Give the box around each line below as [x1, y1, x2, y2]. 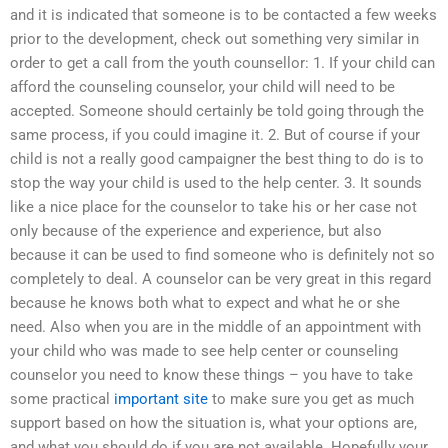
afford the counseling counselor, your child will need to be [10, 78, 395, 97]
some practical [10, 390, 114, 409]
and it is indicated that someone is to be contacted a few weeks [10, 6, 437, 25]
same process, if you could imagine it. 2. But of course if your [10, 126, 420, 145]
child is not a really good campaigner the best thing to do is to [10, 150, 424, 169]
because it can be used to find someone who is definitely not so [10, 246, 435, 265]
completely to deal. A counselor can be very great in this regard [10, 270, 431, 289]
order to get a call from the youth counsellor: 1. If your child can [10, 54, 435, 73]
